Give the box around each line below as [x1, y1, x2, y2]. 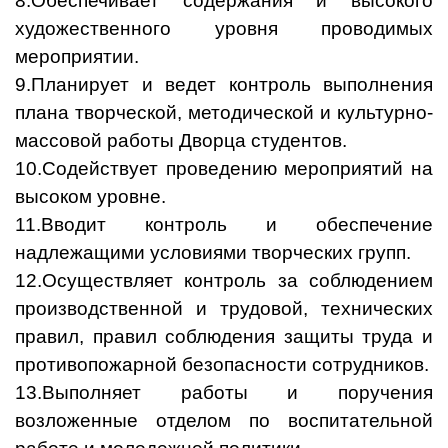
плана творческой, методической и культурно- [15, 102, 433, 124]
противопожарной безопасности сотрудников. [15, 354, 429, 376]
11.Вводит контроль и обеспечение [15, 214, 433, 236]
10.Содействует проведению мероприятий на [15, 158, 433, 180]
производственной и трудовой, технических [15, 298, 433, 320]
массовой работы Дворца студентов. [15, 130, 347, 152]
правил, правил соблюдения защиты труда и [15, 326, 433, 348]
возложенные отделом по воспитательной [15, 410, 433, 432]
